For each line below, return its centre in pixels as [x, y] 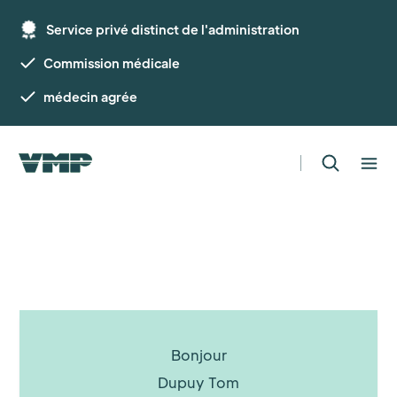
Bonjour [198, 355]
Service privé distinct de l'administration [173, 29]
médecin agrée [90, 97]
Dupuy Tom [198, 382]
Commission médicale [112, 63]
